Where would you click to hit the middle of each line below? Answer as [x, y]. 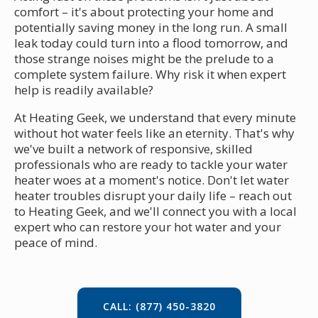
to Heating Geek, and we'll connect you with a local [155, 211]
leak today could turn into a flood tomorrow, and [151, 43]
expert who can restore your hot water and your [148, 226]
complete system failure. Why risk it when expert [150, 74]
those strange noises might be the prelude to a [144, 58]
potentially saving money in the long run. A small [151, 27]
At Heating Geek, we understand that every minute [155, 117]
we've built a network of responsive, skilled [133, 148]
